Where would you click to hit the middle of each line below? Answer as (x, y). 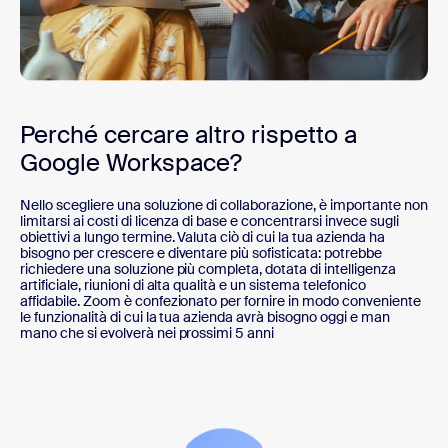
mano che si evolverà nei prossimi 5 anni (147, 333)
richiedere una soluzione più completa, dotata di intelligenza (208, 269)
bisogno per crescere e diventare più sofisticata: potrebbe (201, 253)
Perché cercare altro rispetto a (188, 135)
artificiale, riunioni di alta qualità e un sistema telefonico (193, 285)
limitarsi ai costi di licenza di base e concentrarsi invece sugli (209, 221)
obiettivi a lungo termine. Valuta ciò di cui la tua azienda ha (202, 237)
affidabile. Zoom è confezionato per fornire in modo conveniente (220, 301)
